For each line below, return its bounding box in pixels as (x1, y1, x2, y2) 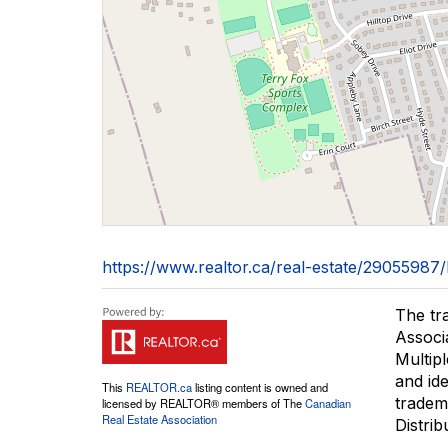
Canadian (305, 395, 351, 411)
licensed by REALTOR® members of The (102, 395, 305, 411)
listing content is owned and (192, 379, 328, 395)
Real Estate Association (102, 411, 217, 427)
